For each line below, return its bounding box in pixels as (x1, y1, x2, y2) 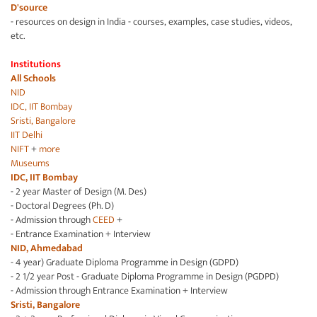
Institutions (11, 56, 61, 72)
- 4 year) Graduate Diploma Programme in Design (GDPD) (11, 254, 238, 270)
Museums (11, 155, 50, 171)
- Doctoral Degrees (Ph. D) (11, 197, 114, 214)
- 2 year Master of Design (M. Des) (11, 183, 146, 200)
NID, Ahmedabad (11, 240, 83, 256)
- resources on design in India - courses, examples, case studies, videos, (11, 13, 292, 30)
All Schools (11, 70, 56, 86)
